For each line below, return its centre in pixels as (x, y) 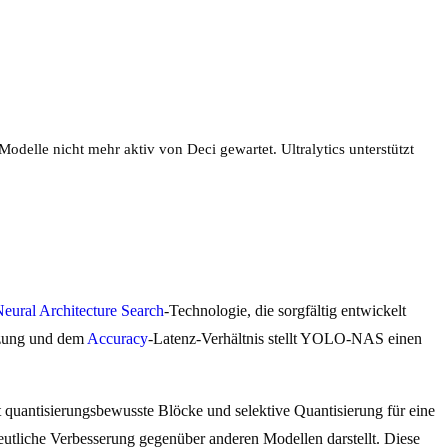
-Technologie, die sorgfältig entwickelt (285, 311)
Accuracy (117, 339)
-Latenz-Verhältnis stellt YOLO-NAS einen (285, 339)
